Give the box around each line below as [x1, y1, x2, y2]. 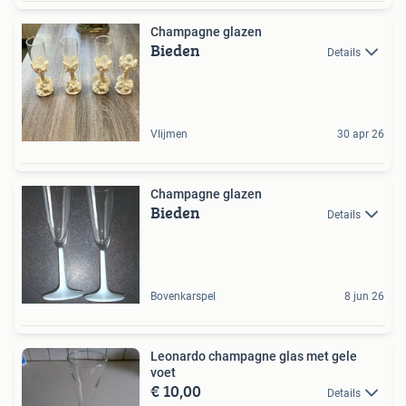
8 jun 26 [344, 289, 384, 303]
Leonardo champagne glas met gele [150, 348, 208, 363]
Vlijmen [150, 127, 188, 140]
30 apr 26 [337, 127, 384, 140]
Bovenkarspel [150, 289, 216, 303]
